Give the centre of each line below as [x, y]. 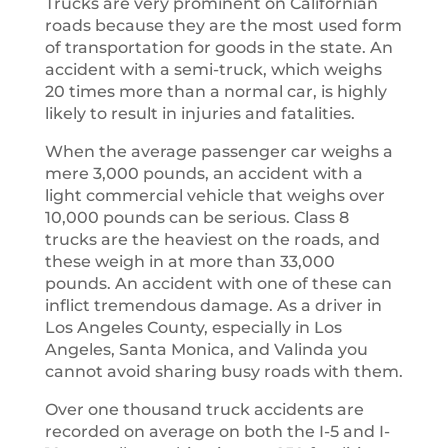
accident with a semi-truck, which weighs [213, 69]
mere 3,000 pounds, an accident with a [203, 173]
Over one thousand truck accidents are [204, 409]
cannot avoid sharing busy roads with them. [223, 371]
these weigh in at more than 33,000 [189, 261]
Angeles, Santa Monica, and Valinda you [206, 349]
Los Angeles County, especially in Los [193, 327]
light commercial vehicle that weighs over [214, 195]
